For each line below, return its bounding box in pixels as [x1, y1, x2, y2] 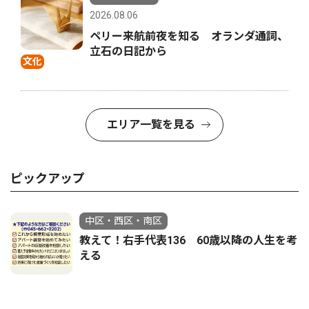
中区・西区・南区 [85, 215, 162, 226]
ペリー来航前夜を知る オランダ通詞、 [90, 30, 288, 43]
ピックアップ [10, 171, 85, 186]
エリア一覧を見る [107, 118, 195, 131]
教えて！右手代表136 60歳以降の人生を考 [79, 234, 297, 247]
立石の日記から [90, 45, 167, 58]
